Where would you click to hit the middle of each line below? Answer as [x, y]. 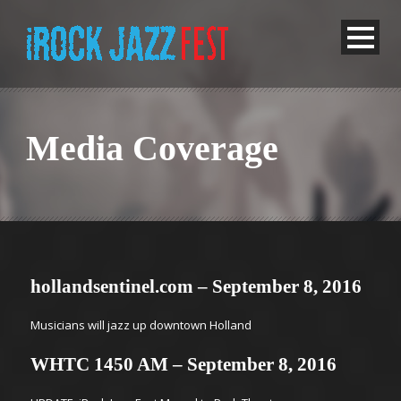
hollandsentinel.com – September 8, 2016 [196, 286]
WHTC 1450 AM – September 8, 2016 [183, 364]
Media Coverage [152, 148]
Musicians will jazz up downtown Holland [141, 325]
